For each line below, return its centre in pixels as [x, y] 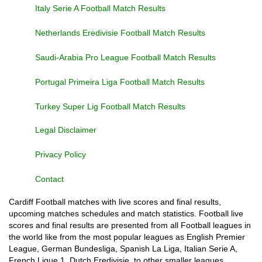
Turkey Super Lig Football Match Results [110, 106]
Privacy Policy [61, 154]
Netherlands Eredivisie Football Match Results [120, 33]
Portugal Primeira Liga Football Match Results [120, 82]
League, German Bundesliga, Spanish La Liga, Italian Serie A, [123, 249]
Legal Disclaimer [66, 130]
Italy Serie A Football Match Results [100, 8]
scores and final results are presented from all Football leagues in [130, 225]
